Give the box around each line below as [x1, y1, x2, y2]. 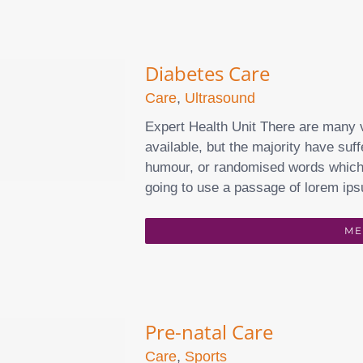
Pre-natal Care [145, 318, 273, 345]
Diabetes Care [145, 60, 270, 87]
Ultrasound [185, 90, 255, 106]
